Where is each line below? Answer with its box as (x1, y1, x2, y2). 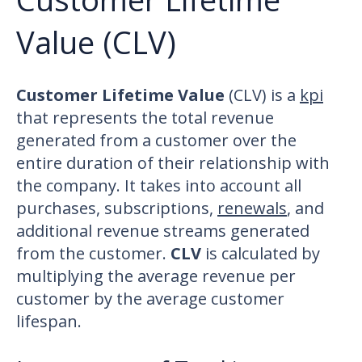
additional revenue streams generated (16, 220, 309, 242)
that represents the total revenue (16, 107, 274, 129)
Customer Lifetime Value (16, 84, 225, 107)
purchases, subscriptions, (16, 197, 217, 220)
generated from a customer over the (16, 129, 297, 152)
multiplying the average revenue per (16, 265, 296, 288)
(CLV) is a (225, 84, 300, 107)
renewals (217, 197, 287, 220)
